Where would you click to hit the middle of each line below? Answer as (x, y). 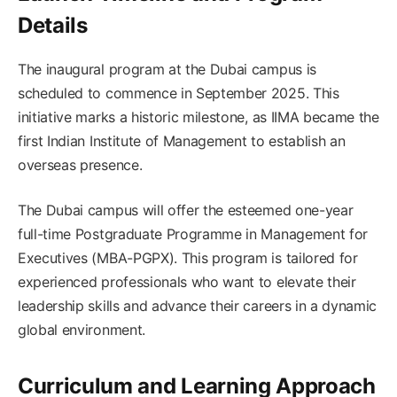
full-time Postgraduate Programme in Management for (193, 234)
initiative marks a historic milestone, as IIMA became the (198, 117)
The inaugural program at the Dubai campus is (167, 70)
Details (53, 26)
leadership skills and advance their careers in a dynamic (198, 306)
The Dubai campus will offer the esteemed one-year (186, 210)
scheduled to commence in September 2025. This (179, 93)
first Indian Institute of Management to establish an (182, 141)
